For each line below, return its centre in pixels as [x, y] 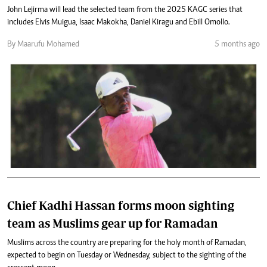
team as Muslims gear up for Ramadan [113, 223]
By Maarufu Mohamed [43, 44]
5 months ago [237, 44]
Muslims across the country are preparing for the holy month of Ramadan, [127, 243]
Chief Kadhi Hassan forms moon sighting [121, 205]
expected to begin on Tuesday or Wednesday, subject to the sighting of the [127, 255]
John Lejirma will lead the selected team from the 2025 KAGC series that [125, 10]
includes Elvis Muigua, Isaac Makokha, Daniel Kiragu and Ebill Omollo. [119, 22]
